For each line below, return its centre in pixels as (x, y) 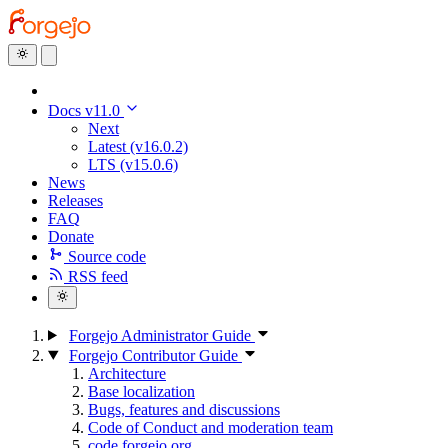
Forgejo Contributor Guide (155, 355)
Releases (75, 201)
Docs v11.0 (86, 111)
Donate (71, 237)
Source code (107, 257)
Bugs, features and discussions (184, 409)
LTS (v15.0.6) (133, 165)
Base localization (141, 391)
